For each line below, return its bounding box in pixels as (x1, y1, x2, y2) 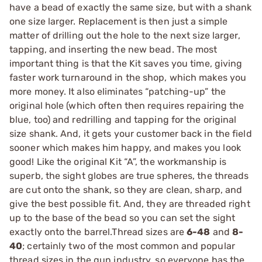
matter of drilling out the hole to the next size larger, (9, 30, 240, 41)
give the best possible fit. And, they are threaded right (9, 198, 250, 209)
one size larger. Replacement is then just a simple (9, 16, 228, 27)
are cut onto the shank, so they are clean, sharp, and (9, 184, 243, 195)
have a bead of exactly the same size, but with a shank (9, 2, 252, 13)
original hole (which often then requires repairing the (9, 100, 244, 111)
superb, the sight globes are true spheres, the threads (9, 170, 249, 181)
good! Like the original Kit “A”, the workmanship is (9, 156, 227, 167)
